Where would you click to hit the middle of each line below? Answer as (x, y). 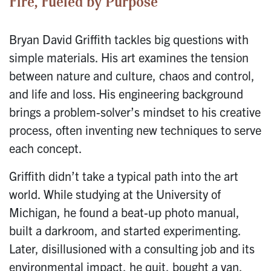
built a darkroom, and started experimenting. (125, 230)
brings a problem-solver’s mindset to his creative (135, 112)
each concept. (46, 148)
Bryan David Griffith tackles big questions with (129, 39)
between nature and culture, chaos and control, (132, 76)
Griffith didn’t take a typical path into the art (124, 176)
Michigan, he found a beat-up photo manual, (124, 212)
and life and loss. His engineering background (126, 94)
